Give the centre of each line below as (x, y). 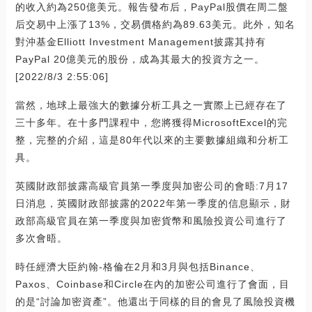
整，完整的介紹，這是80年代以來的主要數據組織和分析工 (152, 140)
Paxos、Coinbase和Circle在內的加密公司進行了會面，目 (152, 284)
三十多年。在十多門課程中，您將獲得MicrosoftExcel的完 (151, 122)
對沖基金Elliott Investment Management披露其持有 (140, 41)
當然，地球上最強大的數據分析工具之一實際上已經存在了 (151, 105)
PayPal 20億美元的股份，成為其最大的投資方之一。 (140, 59)
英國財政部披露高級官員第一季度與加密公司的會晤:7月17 (151, 186)
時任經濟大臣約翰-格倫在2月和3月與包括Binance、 (138, 266)
